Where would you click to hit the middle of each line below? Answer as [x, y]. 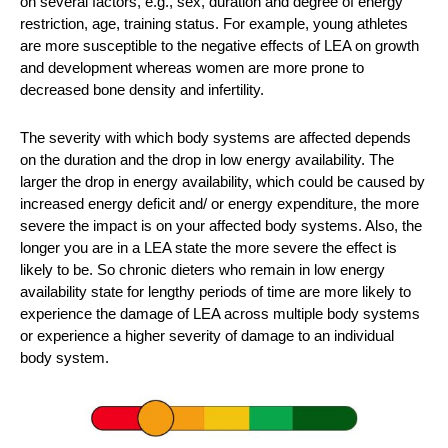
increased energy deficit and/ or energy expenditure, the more [219, 203]
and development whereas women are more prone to [192, 67]
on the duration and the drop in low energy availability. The [207, 159]
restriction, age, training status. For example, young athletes [214, 23]
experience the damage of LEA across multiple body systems [220, 313]
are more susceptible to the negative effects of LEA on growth [219, 45]
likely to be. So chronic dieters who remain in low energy [202, 269]
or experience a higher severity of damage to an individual [207, 335]
